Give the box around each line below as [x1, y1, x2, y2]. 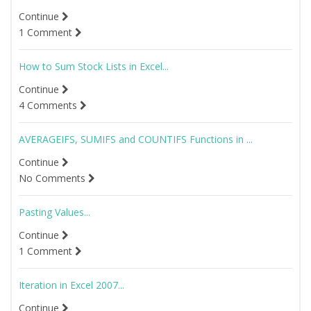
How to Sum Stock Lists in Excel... [19, 60, 169, 73]
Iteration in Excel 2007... [19, 278, 124, 292]
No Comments [19, 171, 88, 185]
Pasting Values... [19, 205, 90, 219]
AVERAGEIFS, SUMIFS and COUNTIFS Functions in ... [19, 133, 253, 146]
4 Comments [19, 99, 80, 112]
